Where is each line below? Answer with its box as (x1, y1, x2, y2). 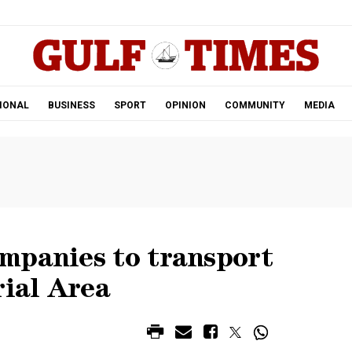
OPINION (164, 100, 206, 111)
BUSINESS (47, 100, 95, 111)
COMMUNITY (224, 100, 285, 111)
